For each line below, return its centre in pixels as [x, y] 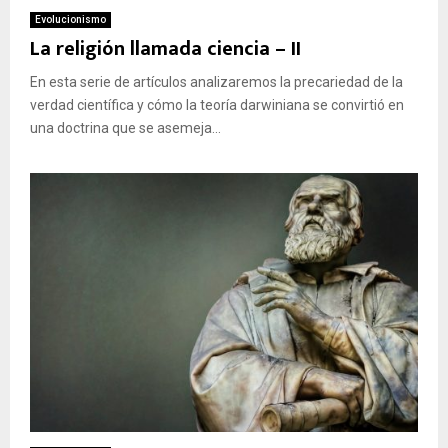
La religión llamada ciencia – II [165, 48]
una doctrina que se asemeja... [125, 127]
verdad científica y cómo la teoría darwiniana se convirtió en [217, 104]
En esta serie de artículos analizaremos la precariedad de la [216, 81]
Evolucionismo [70, 19]
